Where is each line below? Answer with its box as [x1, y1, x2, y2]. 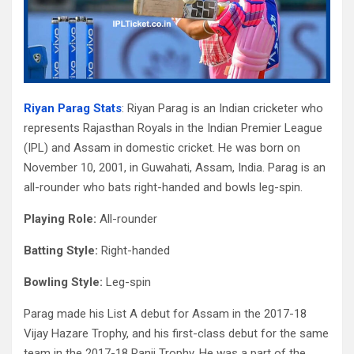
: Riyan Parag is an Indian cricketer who [122, 101, 323, 116]
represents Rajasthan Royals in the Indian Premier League [24, 121, 322, 136]
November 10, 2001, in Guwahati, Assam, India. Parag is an [24, 160, 326, 175]
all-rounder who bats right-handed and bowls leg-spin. [24, 180, 303, 195]
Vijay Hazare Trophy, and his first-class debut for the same [24, 326, 329, 341]
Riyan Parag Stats [24, 101, 122, 116]
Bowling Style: [24, 275, 103, 290]
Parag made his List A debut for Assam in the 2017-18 [24, 307, 307, 322]
